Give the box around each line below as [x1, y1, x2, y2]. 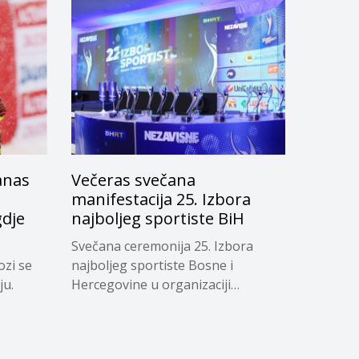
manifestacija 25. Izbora [71, 188, 251, 211]
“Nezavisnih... [71, 295, 150, 313]
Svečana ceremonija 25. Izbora [71, 237, 253, 256]
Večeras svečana [71, 169, 196, 192]
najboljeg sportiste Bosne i [71, 256, 233, 275]
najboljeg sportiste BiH [71, 208, 244, 230]
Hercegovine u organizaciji [71, 276, 231, 294]
